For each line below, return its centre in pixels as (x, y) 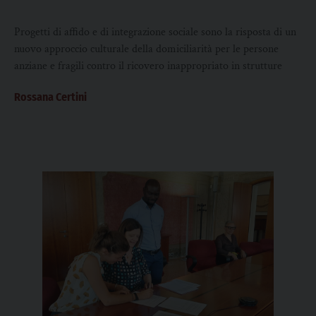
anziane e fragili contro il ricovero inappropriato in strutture (148, 66)
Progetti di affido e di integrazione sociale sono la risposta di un (155, 32)
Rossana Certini (50, 97)
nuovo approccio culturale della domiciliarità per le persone (146, 49)
